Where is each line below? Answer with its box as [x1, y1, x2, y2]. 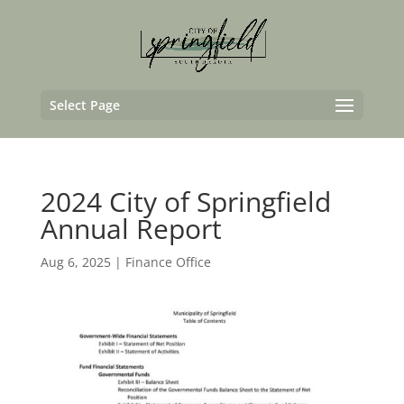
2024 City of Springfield [40, 183, 331, 220]
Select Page [49, 96, 120, 114]
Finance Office [124, 253, 211, 271]
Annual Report [40, 210, 222, 247]
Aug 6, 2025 [40, 253, 111, 271]
